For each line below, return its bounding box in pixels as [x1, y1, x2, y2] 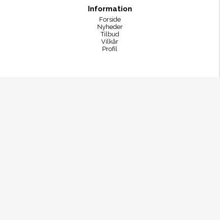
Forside [99, 16, 121, 24]
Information [87, 4, 132, 14]
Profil [102, 45, 118, 53]
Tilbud [100, 30, 119, 38]
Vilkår [101, 38, 119, 46]
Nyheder [97, 23, 123, 31]
